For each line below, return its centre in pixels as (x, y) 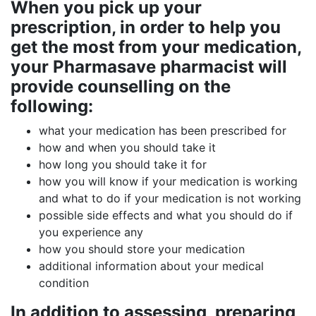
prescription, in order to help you (146, 27)
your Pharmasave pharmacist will (149, 67)
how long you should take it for (123, 164)
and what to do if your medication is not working (170, 198)
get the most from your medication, (156, 47)
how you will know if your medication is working (168, 181)
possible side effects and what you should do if (166, 215)
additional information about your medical (151, 266)
